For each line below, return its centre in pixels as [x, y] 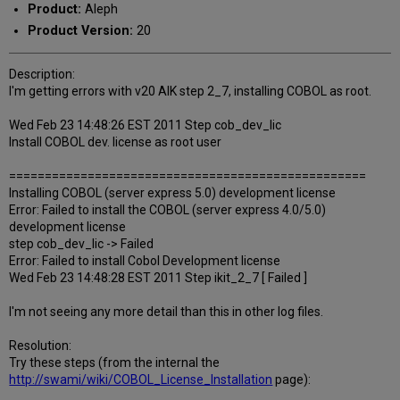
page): [292, 380]
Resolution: [41, 346]
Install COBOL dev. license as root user [116, 142]
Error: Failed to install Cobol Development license [145, 261]
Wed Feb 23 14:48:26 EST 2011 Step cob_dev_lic [146, 125]
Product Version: [80, 30]
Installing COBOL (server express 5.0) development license [173, 193]
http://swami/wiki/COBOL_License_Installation [141, 380]
